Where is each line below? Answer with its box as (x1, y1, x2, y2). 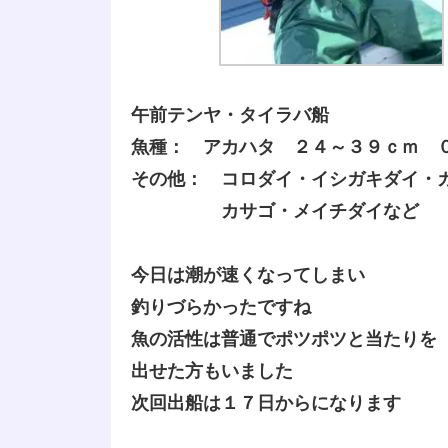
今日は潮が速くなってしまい (131, 265, 365, 286)
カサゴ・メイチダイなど (131, 200, 419, 221)
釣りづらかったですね (131, 297, 311, 318)
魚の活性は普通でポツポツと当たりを (131, 329, 437, 350)
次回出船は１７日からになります (131, 393, 401, 414)
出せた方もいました (131, 361, 293, 382)
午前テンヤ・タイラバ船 (131, 104, 329, 125)
